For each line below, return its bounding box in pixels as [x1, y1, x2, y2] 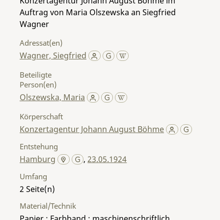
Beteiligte [20, 69, 52, 80]
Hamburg [20, 153, 55, 165]
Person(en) [20, 79, 56, 89]
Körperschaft [20, 111, 63, 121]
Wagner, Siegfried [20, 50, 86, 61]
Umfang [20, 171, 47, 181]
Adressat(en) [20, 37, 62, 48]
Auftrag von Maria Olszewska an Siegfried [20, 6, 176, 18]
